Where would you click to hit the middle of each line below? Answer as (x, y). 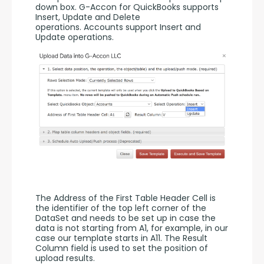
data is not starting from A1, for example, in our (132, 228)
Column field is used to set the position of (122, 248)
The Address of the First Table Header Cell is (126, 198)
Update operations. (76, 37)
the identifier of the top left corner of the (121, 208)
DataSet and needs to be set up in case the (126, 218)
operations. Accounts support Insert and (118, 27)
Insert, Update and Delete (88, 17)
